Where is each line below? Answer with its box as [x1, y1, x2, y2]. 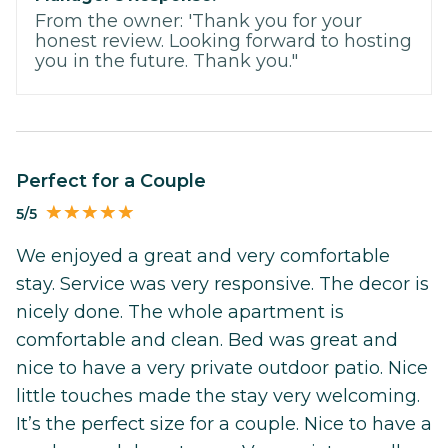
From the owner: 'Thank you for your [35, 9, 362, 32]
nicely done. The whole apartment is [16, 301, 344, 324]
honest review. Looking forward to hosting [35, 29, 412, 52]
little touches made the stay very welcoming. [16, 385, 420, 408]
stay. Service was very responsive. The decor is [16, 273, 429, 296]
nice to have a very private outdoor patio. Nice [16, 357, 428, 380]
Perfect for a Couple [29, 169, 206, 192]
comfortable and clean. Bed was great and [16, 329, 398, 352]
